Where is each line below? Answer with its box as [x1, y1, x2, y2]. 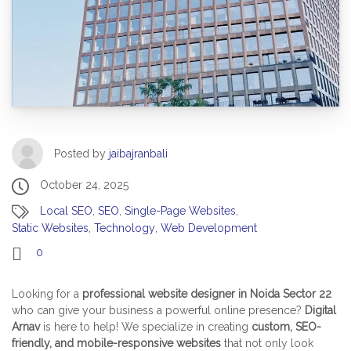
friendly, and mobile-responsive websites [12, 336, 221, 349]
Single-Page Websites [125, 204, 236, 217]
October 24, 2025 [40, 179, 128, 192]
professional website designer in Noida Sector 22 [82, 287, 331, 300]
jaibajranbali [109, 147, 168, 160]
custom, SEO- [251, 320, 321, 333]
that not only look [221, 336, 313, 349]
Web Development [161, 222, 257, 235]
